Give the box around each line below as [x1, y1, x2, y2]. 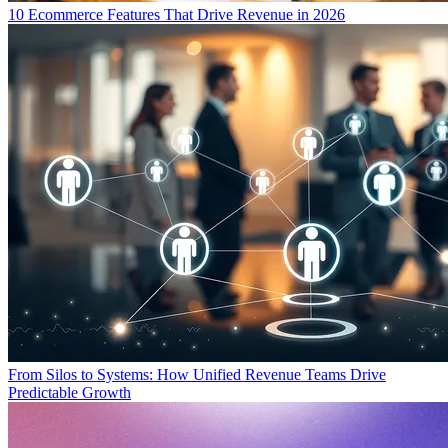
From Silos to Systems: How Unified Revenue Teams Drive [8, 366, 386, 383]
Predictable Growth [8, 384, 131, 401]
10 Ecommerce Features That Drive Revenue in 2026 [8, 6, 345, 23]
